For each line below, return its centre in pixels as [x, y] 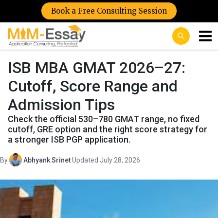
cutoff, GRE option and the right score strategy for [108, 129]
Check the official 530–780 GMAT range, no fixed [104, 119]
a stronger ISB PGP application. [69, 139]
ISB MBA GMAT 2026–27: [97, 68]
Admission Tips [61, 105]
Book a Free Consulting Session [109, 11]
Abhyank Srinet [47, 160]
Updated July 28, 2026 [106, 160]
